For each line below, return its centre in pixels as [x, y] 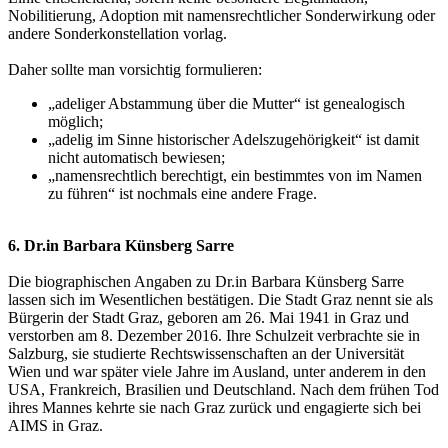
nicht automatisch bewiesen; [136, 157]
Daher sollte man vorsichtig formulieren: [135, 69]
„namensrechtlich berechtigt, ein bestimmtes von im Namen [235, 175]
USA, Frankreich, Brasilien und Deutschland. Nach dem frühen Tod [223, 389]
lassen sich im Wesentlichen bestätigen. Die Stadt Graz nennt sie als [220, 299]
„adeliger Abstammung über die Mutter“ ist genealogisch [226, 103]
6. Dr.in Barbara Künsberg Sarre [121, 245]
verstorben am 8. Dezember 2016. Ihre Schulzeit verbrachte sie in [214, 335]
